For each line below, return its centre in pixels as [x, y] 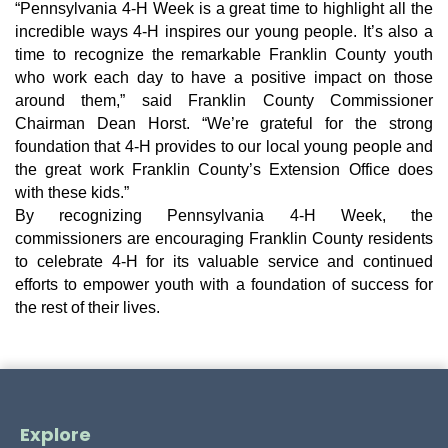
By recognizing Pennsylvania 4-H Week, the [224, 216]
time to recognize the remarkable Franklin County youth [224, 55]
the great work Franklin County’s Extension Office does [224, 170]
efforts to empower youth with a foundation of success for [224, 285]
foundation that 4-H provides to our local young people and [224, 147]
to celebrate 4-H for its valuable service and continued [224, 262]
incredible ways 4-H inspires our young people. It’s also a [224, 32]
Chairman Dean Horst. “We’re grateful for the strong [224, 124]
